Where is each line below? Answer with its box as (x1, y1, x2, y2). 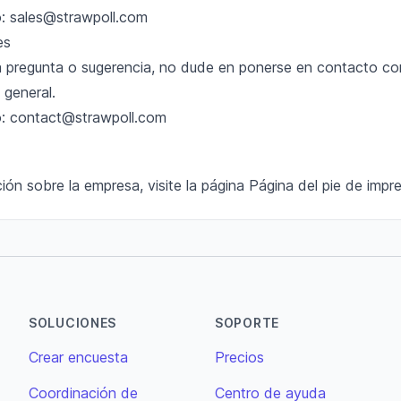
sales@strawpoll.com (10, 8, 148, 26)
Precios (215, 348, 264, 366)
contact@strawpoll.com (10, 108, 166, 126)
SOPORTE (215, 315, 279, 330)
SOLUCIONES (29, 315, 116, 330)
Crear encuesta (29, 348, 128, 366)
